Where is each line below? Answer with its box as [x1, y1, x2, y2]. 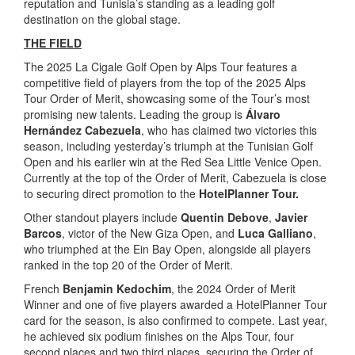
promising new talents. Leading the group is [24, 105, 246, 122]
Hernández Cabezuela [24, 121, 141, 138]
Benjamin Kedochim [63, 280, 171, 296]
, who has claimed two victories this [141, 121, 317, 138]
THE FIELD [24, 34, 82, 51]
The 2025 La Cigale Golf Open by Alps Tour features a [24, 58, 297, 74]
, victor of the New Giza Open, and [62, 224, 238, 241]
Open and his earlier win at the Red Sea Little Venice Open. [24, 153, 322, 170]
